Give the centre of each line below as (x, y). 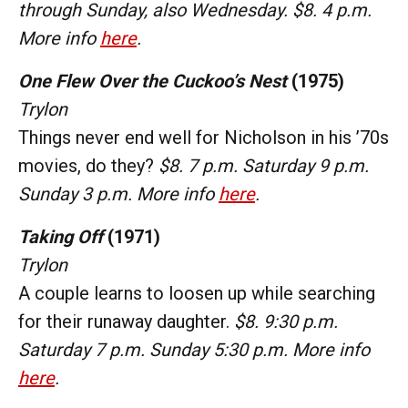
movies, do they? (88, 165)
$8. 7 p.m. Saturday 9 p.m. (264, 165)
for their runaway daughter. (126, 321)
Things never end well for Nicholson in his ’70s (204, 137)
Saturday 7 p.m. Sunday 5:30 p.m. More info (194, 349)
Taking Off (61, 236)
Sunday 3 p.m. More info (118, 194)
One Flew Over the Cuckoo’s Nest (153, 81)
